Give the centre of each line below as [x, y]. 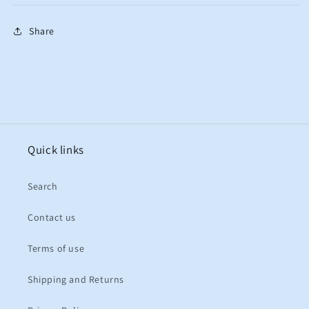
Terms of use [56, 248]
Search [43, 186]
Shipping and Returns [76, 279]
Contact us [52, 217]
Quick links [56, 150]
